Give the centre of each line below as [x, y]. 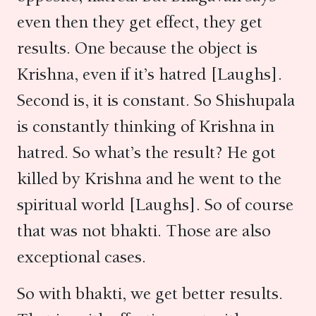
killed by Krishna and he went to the [149, 178]
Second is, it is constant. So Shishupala [156, 100]
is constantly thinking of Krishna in [146, 126]
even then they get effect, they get [140, 22]
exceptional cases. [86, 257]
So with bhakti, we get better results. [150, 293]
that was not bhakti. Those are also [144, 231]
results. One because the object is [137, 48]
